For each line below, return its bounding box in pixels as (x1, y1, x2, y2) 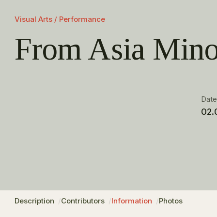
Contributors (61, 196, 105, 205)
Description (15, 196, 54, 205)
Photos (159, 196, 183, 205)
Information (111, 196, 152, 205)
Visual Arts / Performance (15, 15, 105, 24)
